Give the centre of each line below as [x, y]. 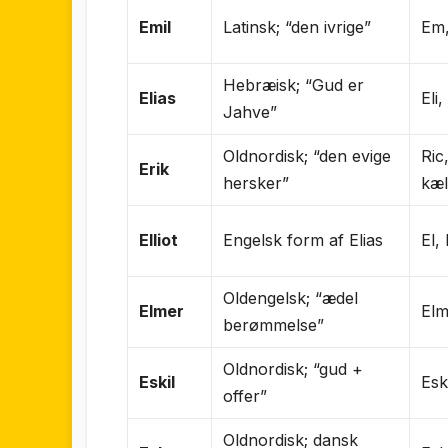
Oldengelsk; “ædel [291, 297]
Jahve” [250, 111]
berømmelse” [274, 324]
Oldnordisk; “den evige [307, 155]
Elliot [159, 239]
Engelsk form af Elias [303, 239]
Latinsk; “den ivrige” [297, 26]
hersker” [256, 182]
